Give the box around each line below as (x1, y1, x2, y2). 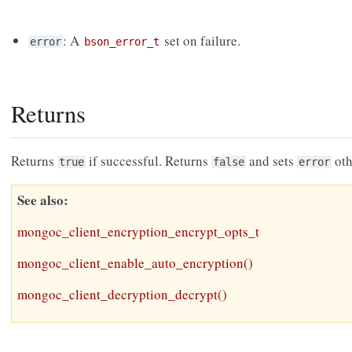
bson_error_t (84, 35, 160, 49)
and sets (246, 152, 297, 170)
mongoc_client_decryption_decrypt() (17, 285, 227, 304)
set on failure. (161, 31, 241, 50)
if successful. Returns (86, 152, 211, 170)
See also (17, 190, 64, 211)
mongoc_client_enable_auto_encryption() (17, 254, 253, 273)
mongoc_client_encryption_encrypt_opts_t (17, 222, 259, 241)
